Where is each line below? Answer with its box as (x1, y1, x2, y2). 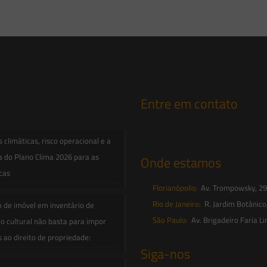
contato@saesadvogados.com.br (153, 123, 263, 135)
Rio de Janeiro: (153, 198, 203, 210)
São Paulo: (153, 214, 190, 226)
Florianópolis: (153, 182, 199, 194)
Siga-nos (141, 244, 190, 264)
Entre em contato (141, 94, 238, 114)
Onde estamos (141, 153, 221, 173)
